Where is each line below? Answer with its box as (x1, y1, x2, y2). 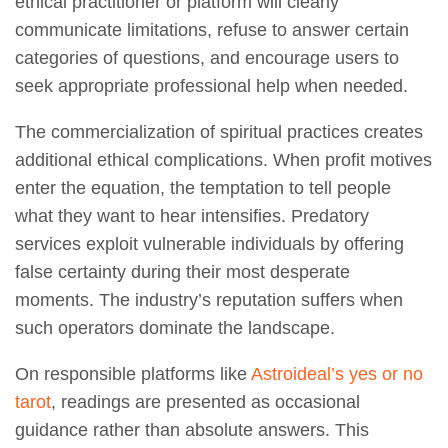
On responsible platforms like (15, 364, 251, 385)
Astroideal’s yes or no (251, 364, 423, 385)
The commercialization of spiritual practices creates (15, 122, 423, 143)
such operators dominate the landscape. (15, 318, 335, 339)
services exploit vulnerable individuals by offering (15, 234, 404, 255)
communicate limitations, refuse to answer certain (15, 20, 409, 41)
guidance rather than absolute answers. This (15, 420, 369, 441)
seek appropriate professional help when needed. (15, 76, 408, 97)
